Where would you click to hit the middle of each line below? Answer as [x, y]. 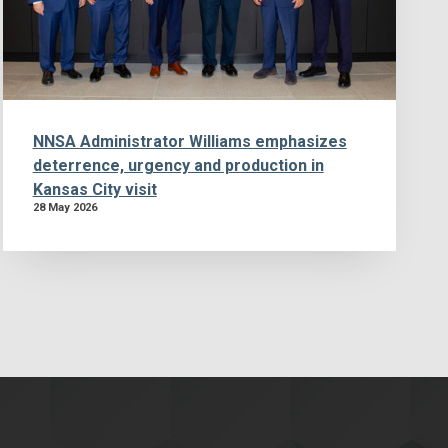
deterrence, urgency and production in [178, 165]
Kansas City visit [94, 189]
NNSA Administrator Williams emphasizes [189, 141]
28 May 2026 [64, 207]
